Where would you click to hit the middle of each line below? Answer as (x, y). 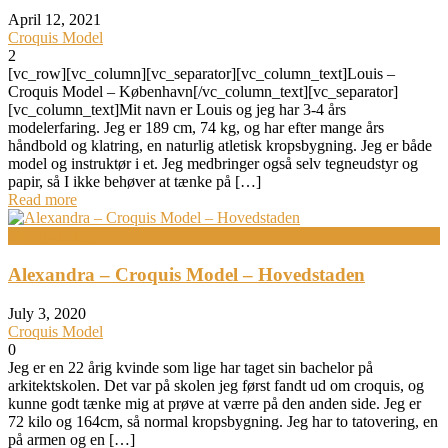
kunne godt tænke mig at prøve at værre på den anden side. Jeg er (214, 404)
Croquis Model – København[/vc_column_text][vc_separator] (203, 92)
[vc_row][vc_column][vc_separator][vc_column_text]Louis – (201, 74)
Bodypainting (51, 236)
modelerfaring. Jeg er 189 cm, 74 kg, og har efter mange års (196, 128)
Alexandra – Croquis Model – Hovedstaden (186, 275)
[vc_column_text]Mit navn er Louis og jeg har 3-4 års (177, 110)
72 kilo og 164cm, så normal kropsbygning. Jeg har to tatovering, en (223, 422)
